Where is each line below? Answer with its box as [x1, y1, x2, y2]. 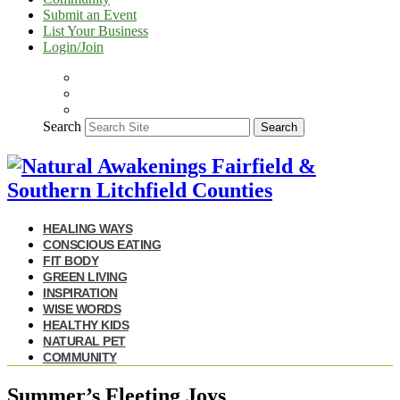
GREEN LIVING [43, 269, 127, 284]
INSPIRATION [43, 285, 118, 300]
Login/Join [43, 39, 104, 54]
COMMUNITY [43, 349, 117, 364]
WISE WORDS [43, 301, 121, 316]
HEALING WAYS [43, 221, 132, 236]
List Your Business [43, 23, 148, 38]
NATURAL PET [43, 333, 126, 348]
